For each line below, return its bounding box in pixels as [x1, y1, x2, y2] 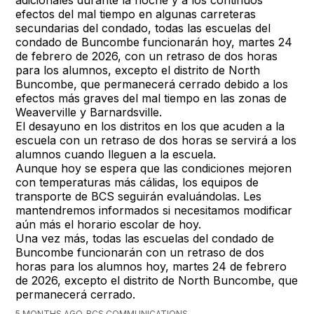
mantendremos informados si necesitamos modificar [15, 203, 293, 217]
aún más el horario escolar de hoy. [15, 217, 202, 231]
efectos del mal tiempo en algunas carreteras [15, 6, 257, 21]
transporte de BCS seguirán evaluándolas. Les [15, 189, 262, 203]
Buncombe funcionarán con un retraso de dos [15, 245, 265, 259]
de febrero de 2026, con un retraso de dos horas [15, 48, 278, 63]
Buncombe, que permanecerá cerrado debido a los [15, 76, 289, 91]
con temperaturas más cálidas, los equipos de [15, 175, 259, 189]
